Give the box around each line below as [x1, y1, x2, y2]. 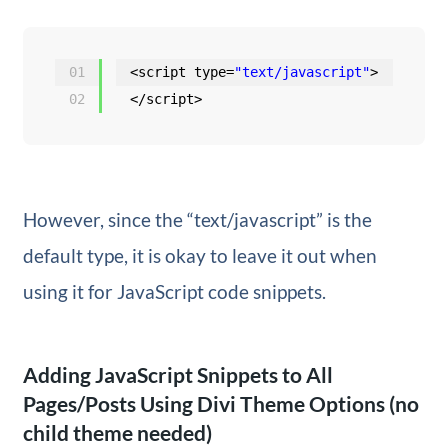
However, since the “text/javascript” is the [22, 207, 372, 231]
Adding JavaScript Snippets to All [22, 361, 333, 387]
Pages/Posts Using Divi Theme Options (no [22, 390, 419, 416]
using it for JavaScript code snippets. [22, 279, 326, 303]
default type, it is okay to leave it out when [22, 243, 377, 267]
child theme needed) [22, 419, 212, 445]
